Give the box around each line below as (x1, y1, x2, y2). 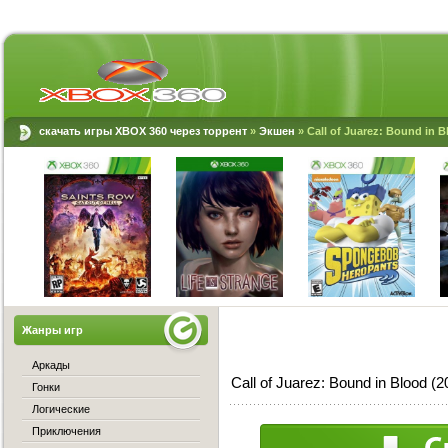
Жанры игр (22, 324, 83, 336)
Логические (32, 403, 90, 415)
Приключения (32, 425, 101, 437)
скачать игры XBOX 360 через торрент (39, 125, 247, 137)
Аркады (32, 359, 70, 371)
